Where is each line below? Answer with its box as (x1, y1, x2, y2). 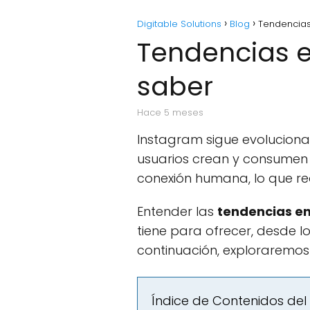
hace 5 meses (143, 106, 203, 120)
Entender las (137, 203, 217, 221)
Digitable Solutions (137, 17, 221, 31)
